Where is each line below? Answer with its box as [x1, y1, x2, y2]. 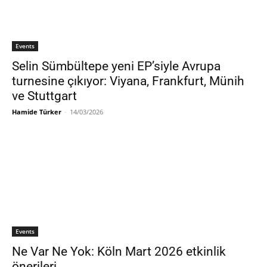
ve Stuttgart [12, 88, 77, 103]
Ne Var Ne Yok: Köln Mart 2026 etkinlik [12, 244, 226, 259]
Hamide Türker [12, 107, 61, 116]
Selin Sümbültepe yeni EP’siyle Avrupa [12, 58, 221, 73]
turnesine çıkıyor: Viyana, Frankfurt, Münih [12, 73, 244, 88]
